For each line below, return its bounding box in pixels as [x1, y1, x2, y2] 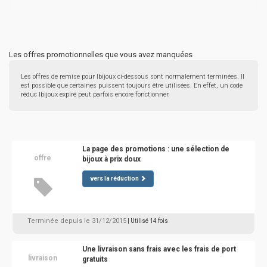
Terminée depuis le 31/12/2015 [27, 217, 126, 225]
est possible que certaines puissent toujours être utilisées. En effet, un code [21, 82, 243, 89]
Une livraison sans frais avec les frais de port [82, 245, 236, 253]
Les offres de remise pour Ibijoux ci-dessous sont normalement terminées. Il [21, 73, 244, 80]
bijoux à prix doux [82, 155, 141, 163]
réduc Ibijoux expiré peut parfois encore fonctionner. [21, 91, 170, 98]
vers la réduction [89, 175, 139, 182]
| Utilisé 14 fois [128, 218, 168, 224]
